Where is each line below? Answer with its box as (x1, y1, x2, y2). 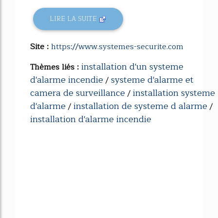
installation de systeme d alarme (73, 98, 207, 113)
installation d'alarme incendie (30, 111, 151, 127)
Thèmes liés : (30, 60, 81, 73)
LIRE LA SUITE (50, 14, 99, 24)
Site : (30, 40, 51, 53)
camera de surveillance (30, 85, 125, 100)
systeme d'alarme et (111, 72, 194, 87)
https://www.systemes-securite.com (51, 40, 183, 53)
